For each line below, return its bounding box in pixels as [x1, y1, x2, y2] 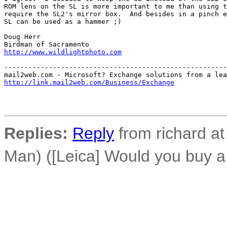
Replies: [4, 124, 68, 142]
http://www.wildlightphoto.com [4, 48, 122, 56]
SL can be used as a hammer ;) [4, 18, 122, 25]
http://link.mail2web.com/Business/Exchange [4, 79, 174, 86]
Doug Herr [4, 33, 41, 41]
